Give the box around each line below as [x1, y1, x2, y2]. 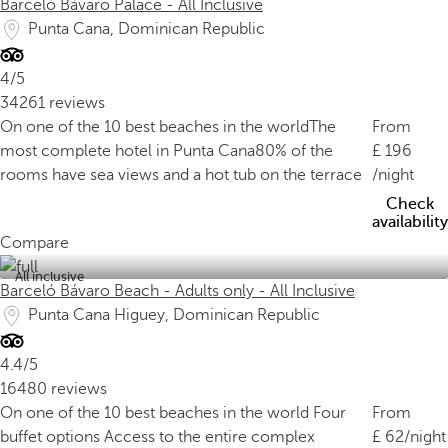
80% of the [255, 142, 333, 160]
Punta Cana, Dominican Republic [28, 20, 265, 38]
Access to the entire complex [104, 428, 315, 446]
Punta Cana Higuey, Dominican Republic [28, 306, 320, 324]
